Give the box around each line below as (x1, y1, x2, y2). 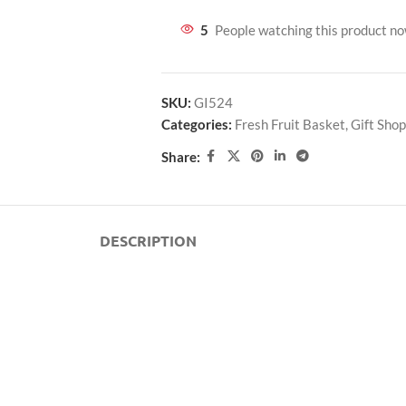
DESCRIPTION (99, 231, 197, 250)
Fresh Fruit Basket (234, 116, 345, 132)
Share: (160, 148, 200, 165)
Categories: (160, 116, 232, 132)
